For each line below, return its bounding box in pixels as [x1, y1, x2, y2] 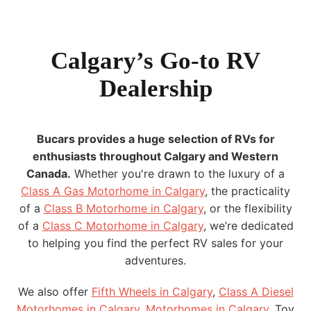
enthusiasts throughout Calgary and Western [33, 149, 278, 163]
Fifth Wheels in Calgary [91, 284, 212, 299]
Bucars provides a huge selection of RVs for [36, 131, 275, 146]
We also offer [17, 284, 92, 299]
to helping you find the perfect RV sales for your [28, 235, 283, 250]
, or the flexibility [203, 201, 292, 215]
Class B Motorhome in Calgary [43, 201, 203, 215]
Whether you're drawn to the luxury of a [71, 166, 285, 180]
